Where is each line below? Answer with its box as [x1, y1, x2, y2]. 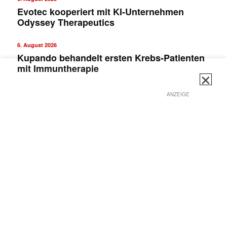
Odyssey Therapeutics [17, 15, 115, 29]
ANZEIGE [166, 90, 190, 98]
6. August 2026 [17, 41, 57, 49]
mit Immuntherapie [17, 61, 99, 75]
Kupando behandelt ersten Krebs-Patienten [17, 51, 205, 64]
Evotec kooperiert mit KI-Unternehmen [17, 5, 184, 18]
